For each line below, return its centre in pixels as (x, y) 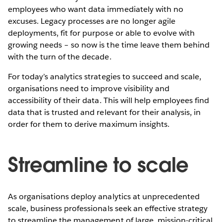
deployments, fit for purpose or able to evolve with (101, 33)
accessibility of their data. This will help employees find (109, 100)
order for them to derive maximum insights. (89, 124)
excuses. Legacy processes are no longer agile (92, 21)
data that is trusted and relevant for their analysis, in (105, 112)
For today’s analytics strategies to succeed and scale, (105, 76)
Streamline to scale (98, 165)
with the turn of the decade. (60, 56)
